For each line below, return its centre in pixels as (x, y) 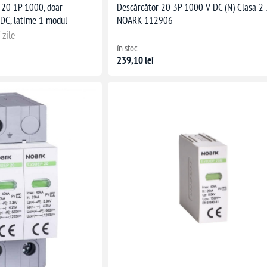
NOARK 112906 (145, 21)
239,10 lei (136, 60)
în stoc (128, 48)
